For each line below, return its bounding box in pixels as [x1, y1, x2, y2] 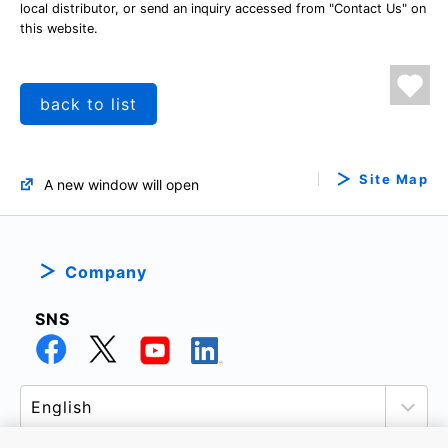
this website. [20, 20, 98, 36]
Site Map [359, 170, 428, 187]
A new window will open [44, 175, 199, 193]
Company [65, 261, 147, 282]
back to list [40, 93, 137, 114]
